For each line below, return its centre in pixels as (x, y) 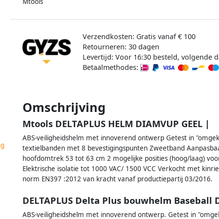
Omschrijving (64, 107)
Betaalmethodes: (111, 67)
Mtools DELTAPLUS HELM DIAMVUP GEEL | (116, 123)
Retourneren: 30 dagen (121, 46)
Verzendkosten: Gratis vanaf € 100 (139, 36)
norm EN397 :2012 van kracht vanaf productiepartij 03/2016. (118, 179)
